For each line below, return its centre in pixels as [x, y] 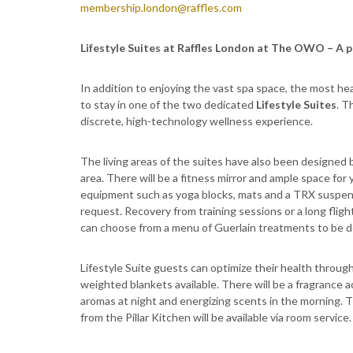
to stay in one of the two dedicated [168, 104]
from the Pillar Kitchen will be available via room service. [216, 317]
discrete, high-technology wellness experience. [197, 121]
